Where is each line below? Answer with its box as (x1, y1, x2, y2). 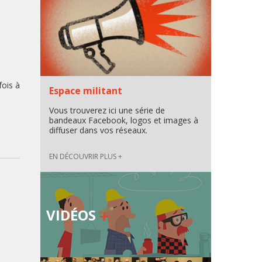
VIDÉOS (46, 205, 99, 225)
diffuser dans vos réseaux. (49, 125, 147, 136)
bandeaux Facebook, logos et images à (49, 115, 198, 126)
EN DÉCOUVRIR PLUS (49, 151, 118, 161)
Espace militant (49, 84, 122, 97)
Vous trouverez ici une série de (49, 105, 165, 116)
